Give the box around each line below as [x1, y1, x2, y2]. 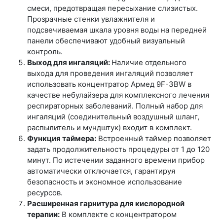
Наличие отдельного [111, 58, 186, 67]
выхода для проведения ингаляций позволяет [27, 69, 193, 78]
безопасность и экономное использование [27, 177, 182, 186]
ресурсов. [27, 188, 63, 197]
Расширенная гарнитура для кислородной [27, 199, 184, 208]
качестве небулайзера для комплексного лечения [27, 90, 209, 100]
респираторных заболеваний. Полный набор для [27, 101, 203, 110]
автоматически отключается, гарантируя [27, 166, 175, 176]
